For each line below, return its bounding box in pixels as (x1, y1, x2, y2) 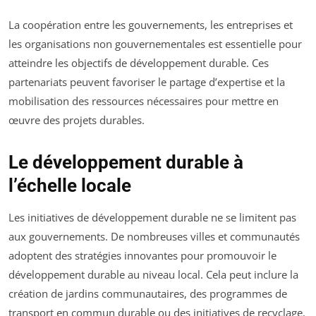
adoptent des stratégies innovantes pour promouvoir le (8, 248, 276, 263)
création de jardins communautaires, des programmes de (8, 286, 287, 301)
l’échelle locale (8, 175, 131, 197)
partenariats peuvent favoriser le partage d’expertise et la (8, 75, 285, 90)
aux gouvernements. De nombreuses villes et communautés (8, 229, 300, 244)
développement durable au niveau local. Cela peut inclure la (8, 267, 298, 282)
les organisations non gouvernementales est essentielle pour (8, 37, 302, 51)
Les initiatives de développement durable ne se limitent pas (8, 210, 296, 225)
